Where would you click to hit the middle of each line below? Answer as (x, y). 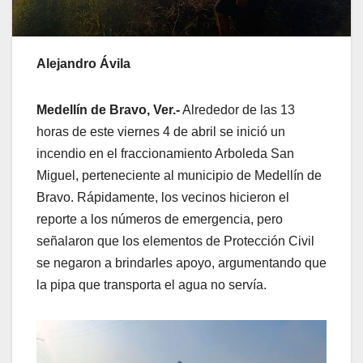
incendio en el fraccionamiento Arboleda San (165, 154)
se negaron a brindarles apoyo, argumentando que (181, 263)
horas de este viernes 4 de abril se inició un (161, 132)
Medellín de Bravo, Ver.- (108, 110)
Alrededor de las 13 (237, 110)
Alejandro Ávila (83, 64)
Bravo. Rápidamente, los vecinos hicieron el (163, 198)
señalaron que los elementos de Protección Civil (175, 241)
